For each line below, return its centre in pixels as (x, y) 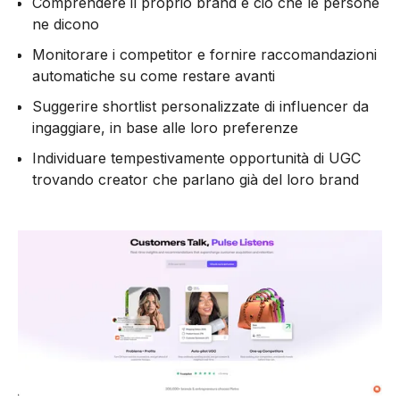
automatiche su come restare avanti (154, 75)
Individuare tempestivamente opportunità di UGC (196, 158)
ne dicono (66, 24)
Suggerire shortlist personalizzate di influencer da (200, 106)
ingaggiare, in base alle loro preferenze (165, 127)
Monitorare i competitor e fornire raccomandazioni (204, 54)
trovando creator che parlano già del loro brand (196, 179)
